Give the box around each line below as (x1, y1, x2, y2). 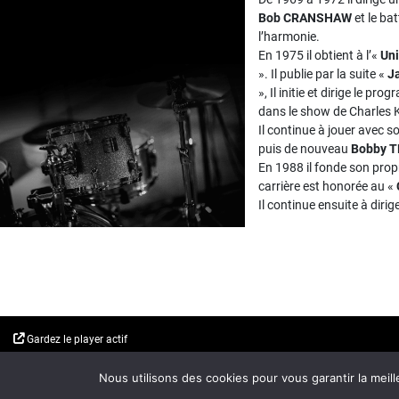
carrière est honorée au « (258, 179, 396, 193)
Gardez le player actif (24, 332, 127, 346)
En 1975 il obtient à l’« (258, 48, 380, 62)
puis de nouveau (258, 142, 351, 156)
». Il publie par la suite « (258, 67, 387, 81)
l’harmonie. (258, 29, 320, 44)
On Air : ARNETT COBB (13, 354, 194, 377)
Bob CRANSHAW (258, 11, 352, 25)
